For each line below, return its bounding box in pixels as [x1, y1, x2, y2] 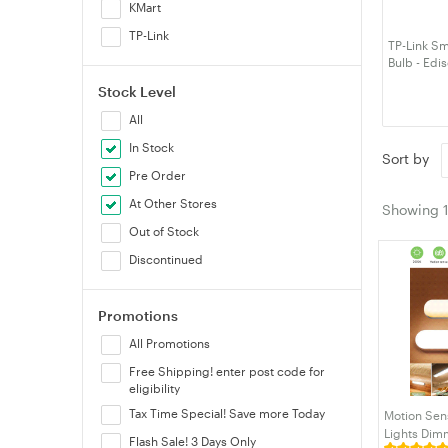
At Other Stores [129, 196, 218, 210]
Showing [382, 200, 443, 218]
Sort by [382, 150, 437, 168]
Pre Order [129, 168, 187, 182]
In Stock [129, 140, 175, 154]
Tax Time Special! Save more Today [129, 406, 326, 420]
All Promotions [129, 336, 211, 350]
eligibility [129, 381, 181, 395]
